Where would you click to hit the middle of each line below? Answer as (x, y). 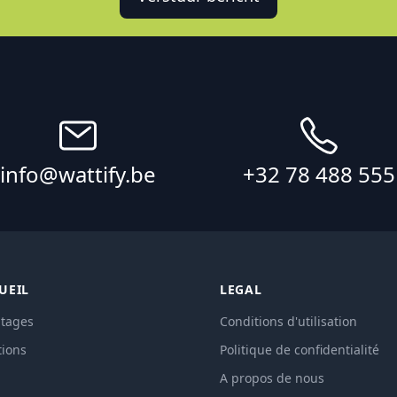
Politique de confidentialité (300, 350)
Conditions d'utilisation (288, 322)
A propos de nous (272, 378)
